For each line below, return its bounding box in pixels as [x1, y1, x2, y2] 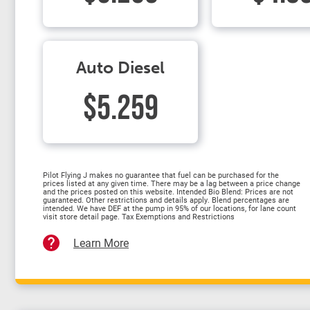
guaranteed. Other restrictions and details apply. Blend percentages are [43, 194, 289, 205]
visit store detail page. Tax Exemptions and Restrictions [43, 211, 235, 221]
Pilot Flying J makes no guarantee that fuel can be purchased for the [43, 170, 279, 180]
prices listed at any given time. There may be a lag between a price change [43, 178, 300, 188]
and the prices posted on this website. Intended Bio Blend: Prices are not [43, 186, 293, 197]
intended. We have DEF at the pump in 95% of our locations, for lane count [43, 203, 296, 213]
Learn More [73, 235, 129, 250]
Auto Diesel [76, 57, 165, 77]
